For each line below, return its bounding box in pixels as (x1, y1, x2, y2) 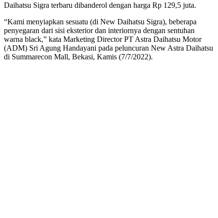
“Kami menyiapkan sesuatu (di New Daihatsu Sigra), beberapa (4, 17, 197, 26)
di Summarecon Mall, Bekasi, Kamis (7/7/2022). (4, 52, 153, 61)
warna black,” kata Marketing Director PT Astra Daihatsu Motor (4, 35, 201, 43)
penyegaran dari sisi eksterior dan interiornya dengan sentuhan (4, 26, 195, 35)
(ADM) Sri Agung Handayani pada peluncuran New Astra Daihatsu (4, 43, 213, 52)
